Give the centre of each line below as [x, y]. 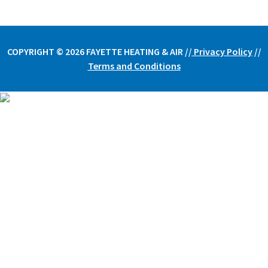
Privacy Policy [222, 51]
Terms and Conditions [134, 66]
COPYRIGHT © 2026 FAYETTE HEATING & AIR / [98, 51]
